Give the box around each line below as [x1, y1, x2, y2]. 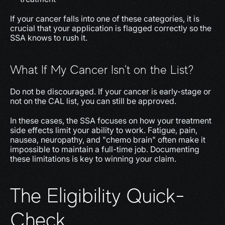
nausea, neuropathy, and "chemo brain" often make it [10, 135, 205, 145]
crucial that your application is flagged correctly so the [10, 23, 211, 33]
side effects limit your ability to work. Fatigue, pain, [10, 125, 197, 135]
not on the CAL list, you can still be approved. [10, 96, 176, 106]
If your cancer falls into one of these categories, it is [10, 14, 199, 24]
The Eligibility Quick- [10, 184, 185, 207]
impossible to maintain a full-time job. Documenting [10, 144, 199, 154]
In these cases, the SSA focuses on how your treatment [10, 116, 211, 126]
